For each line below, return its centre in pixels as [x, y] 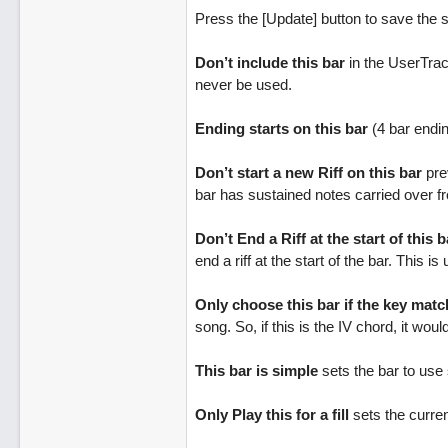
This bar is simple [256, 370]
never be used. [243, 84]
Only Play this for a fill [271, 414]
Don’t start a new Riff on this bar [308, 172]
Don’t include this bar [269, 62]
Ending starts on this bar [281, 128]
